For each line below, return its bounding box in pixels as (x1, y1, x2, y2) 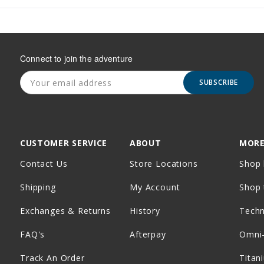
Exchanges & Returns (19, 205, 111, 217)
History (129, 205, 160, 217)
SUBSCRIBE (199, 77, 239, 88)
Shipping (19, 181, 56, 193)
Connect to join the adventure (19, 52, 133, 64)
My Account (129, 181, 180, 193)
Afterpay (129, 229, 166, 240)
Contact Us (19, 158, 68, 170)
